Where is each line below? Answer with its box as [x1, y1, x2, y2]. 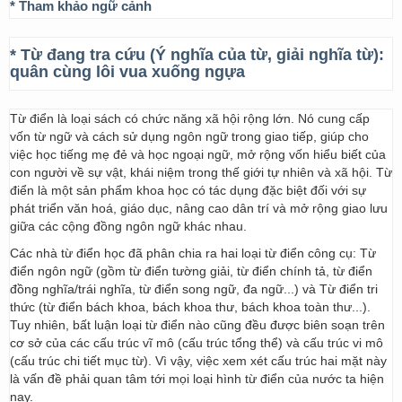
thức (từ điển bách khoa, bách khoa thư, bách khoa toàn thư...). [10, 300, 371, 314]
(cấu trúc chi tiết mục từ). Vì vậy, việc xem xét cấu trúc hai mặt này [10, 354, 387, 368]
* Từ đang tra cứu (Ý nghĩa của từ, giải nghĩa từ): [10, 46, 384, 64]
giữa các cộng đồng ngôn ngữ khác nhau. [10, 219, 247, 233]
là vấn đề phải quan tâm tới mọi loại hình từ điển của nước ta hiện [10, 371, 384, 386]
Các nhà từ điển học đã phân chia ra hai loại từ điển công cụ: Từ [10, 246, 376, 260]
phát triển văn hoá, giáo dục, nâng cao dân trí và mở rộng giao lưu [10, 201, 388, 215]
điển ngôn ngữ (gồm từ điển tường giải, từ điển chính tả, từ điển [10, 264, 372, 278]
